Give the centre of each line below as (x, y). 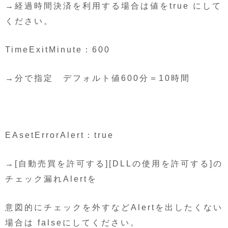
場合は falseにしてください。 (73, 222)
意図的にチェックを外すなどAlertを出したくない (114, 207)
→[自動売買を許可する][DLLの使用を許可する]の (114, 163)
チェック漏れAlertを (51, 179)
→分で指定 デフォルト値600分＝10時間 (98, 78)
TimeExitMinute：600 (58, 49)
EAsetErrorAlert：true (60, 135)
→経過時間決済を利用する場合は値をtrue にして (113, 6)
